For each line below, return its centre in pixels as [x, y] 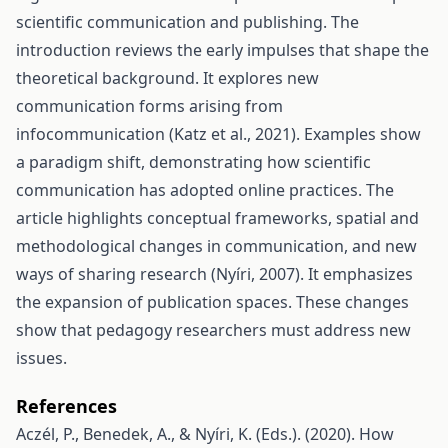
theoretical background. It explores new [167, 78]
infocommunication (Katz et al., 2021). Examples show [218, 134]
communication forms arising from [149, 106]
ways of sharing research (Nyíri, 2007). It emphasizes [214, 274]
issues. [41, 358]
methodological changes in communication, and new [216, 246]
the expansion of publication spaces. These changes [212, 302]
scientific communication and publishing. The [187, 22]
